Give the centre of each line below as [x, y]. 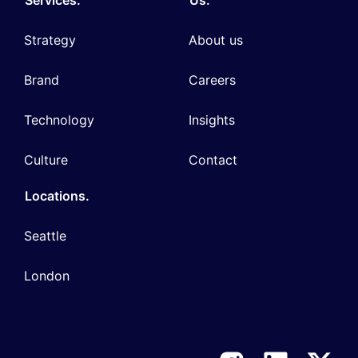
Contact [213, 160]
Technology [60, 120]
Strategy [50, 40]
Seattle [46, 235]
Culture [46, 160]
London [47, 275]
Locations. [58, 195]
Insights [212, 120]
